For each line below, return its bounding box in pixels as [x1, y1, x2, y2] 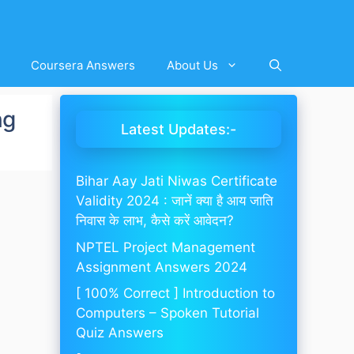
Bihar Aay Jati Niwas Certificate [76, 173, 277, 189]
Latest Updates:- [121, 121, 236, 137]
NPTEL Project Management [76, 239, 255, 255]
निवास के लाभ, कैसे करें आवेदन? [76, 213, 234, 228]
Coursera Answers [31, 58, 135, 73]
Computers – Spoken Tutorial [76, 305, 259, 321]
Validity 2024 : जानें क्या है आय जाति [76, 193, 273, 209]
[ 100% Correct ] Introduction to [76, 285, 275, 301]
